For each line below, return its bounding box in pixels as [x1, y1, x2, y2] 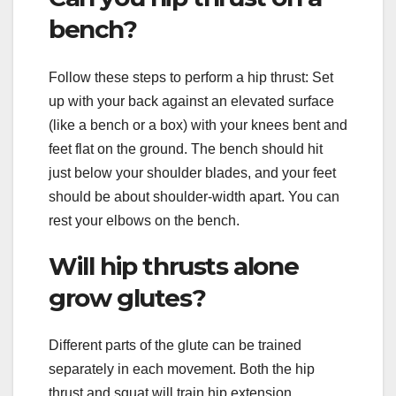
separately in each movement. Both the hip [49, 361, 315, 377]
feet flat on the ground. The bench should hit [49, 141, 323, 156]
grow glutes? [49, 282, 206, 313]
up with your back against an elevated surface [49, 93, 334, 109]
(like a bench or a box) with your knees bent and [49, 117, 347, 133]
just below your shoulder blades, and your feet [49, 164, 336, 180]
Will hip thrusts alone [49, 250, 299, 281]
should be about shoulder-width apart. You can [49, 188, 339, 204]
